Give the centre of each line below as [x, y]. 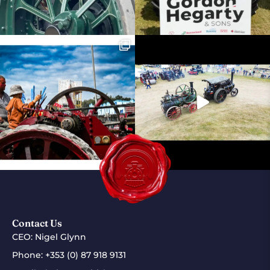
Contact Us [37, 223]
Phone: [29, 255]
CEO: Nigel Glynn [49, 237]
